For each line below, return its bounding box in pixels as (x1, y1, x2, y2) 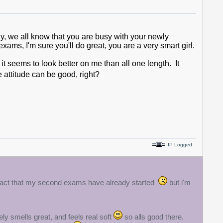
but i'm (167, 179, 191, 187)
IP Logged (166, 141, 192, 147)
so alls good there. (122, 213, 184, 222)
